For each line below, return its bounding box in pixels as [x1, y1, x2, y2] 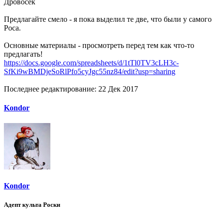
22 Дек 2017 [98, 84, 138, 93]
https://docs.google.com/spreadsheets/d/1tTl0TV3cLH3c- [4, 58, 179, 67]
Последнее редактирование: [4, 84, 98, 93]
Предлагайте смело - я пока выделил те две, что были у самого [4, 15, 212, 23]
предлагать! [4, 49, 43, 58]
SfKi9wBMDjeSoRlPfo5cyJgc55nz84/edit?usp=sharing [4, 67, 175, 76]
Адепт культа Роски [4, 201, 60, 208]
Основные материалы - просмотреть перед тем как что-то [4, 41, 194, 49]
